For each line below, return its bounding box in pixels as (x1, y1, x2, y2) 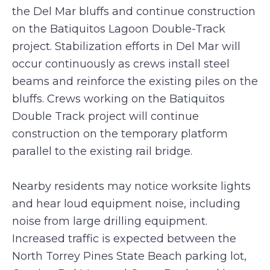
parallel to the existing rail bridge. (12, 145, 195, 158)
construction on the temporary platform (12, 127, 228, 140)
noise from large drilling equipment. (12, 215, 207, 228)
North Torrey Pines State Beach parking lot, (12, 250, 246, 263)
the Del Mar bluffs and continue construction (12, 5, 256, 18)
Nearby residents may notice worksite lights (12, 180, 251, 193)
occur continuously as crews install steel (12, 57, 230, 71)
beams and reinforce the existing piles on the (12, 75, 258, 88)
